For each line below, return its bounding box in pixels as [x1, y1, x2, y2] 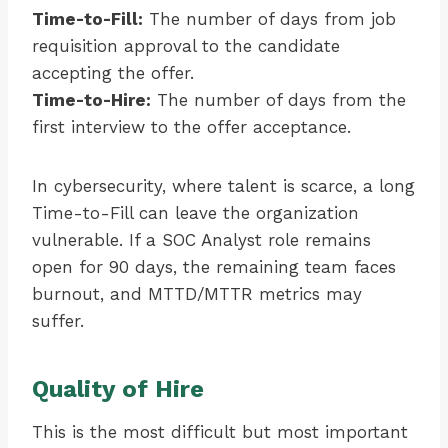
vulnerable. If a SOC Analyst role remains [32, 230, 371, 251]
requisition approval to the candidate [32, 36, 340, 57]
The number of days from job [143, 9, 396, 30]
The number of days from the [151, 90, 406, 111]
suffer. [32, 311, 84, 332]
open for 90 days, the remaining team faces [32, 257, 396, 278]
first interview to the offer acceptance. [32, 117, 351, 138]
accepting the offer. [32, 63, 194, 84]
